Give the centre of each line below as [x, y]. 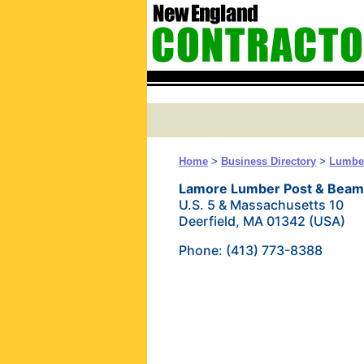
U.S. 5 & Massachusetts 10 [262, 205]
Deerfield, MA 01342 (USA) [262, 221]
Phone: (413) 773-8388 [251, 250]
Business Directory [269, 161]
